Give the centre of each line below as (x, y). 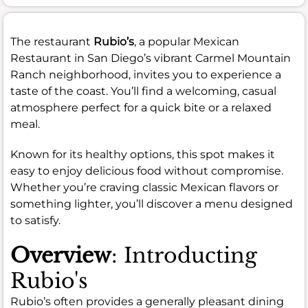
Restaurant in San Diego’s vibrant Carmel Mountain (151, 58)
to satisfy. (35, 220)
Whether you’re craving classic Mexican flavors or (144, 187)
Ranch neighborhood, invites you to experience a (146, 74)
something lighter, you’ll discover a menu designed (152, 203)
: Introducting (184, 255)
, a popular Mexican (187, 41)
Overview (61, 255)
